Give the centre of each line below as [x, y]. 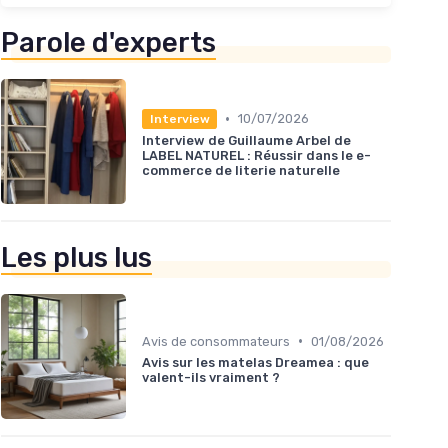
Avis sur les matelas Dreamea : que [255, 362]
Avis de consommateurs [216, 341]
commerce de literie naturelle [241, 170]
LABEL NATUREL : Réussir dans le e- [256, 155]
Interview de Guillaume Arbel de [246, 140]
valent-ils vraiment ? [211, 377]
